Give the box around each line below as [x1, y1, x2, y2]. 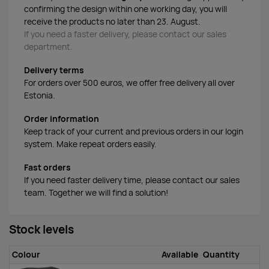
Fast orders [24, 162, 71, 173]
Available [161, 249, 198, 260]
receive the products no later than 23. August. [24, 16, 201, 28]
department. [24, 41, 73, 53]
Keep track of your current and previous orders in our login [24, 125, 243, 137]
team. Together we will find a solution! [24, 187, 168, 198]
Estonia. [24, 90, 55, 101]
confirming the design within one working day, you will [24, 4, 227, 15]
